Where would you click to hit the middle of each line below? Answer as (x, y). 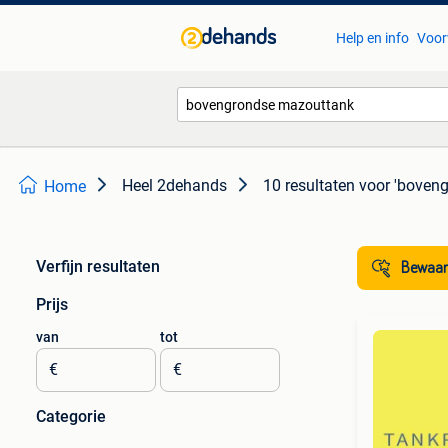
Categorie (71, 416)
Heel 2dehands (174, 185)
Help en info (372, 38)
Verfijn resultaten (98, 266)
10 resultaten (309, 185)
